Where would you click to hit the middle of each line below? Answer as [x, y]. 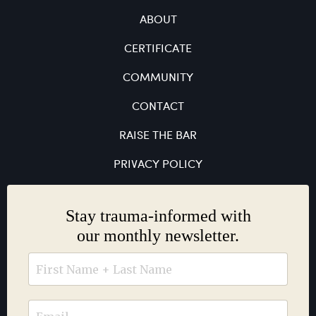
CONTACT [158, 107]
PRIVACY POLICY [158, 165]
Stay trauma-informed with [158, 216]
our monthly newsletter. [158, 236]
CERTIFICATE [158, 49]
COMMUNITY [158, 78]
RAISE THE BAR [158, 136]
